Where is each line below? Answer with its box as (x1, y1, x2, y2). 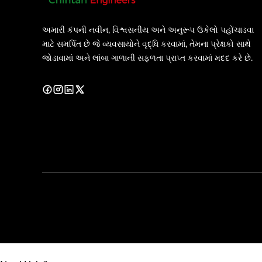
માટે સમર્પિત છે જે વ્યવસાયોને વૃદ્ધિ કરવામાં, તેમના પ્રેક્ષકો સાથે (42, 39, 251, 49)
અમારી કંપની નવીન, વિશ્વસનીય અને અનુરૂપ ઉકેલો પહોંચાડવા (42, 25, 254, 35)
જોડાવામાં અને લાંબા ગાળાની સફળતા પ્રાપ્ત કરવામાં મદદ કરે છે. (42, 53, 253, 63)
